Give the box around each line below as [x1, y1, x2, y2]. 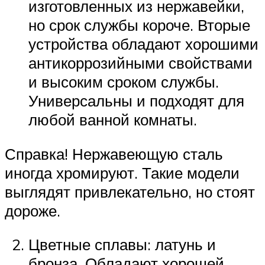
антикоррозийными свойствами [28, 53, 253, 73]
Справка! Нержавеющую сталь [5, 144, 223, 163]
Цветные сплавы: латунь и [28, 235, 216, 254]
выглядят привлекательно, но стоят [5, 182, 255, 201]
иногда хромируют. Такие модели [5, 163, 240, 182]
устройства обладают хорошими [28, 34, 258, 54]
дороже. [5, 201, 60, 220]
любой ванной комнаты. [28, 110, 197, 130]
